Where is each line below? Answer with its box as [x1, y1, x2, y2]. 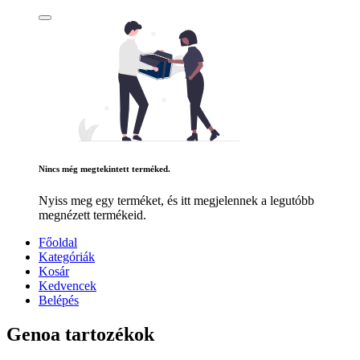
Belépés [39, 293, 79, 308]
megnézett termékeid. [39, 208, 146, 223]
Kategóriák [39, 250, 95, 264]
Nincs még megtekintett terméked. [39, 164, 170, 174]
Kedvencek [39, 279, 96, 293]
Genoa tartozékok [6, 324, 154, 346]
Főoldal [39, 235, 77, 250]
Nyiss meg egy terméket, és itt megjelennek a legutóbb [39, 194, 314, 208]
